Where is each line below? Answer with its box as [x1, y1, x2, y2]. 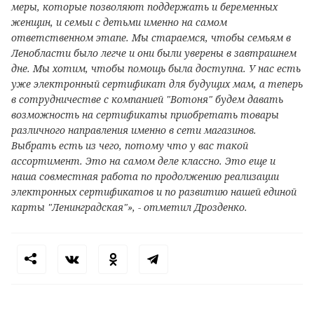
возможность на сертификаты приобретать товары [11, 107, 279, 121]
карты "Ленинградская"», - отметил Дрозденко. [11, 200, 247, 214]
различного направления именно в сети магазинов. [11, 123, 257, 137]
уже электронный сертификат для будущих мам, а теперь [11, 76, 303, 90]
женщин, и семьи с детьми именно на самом [11, 15, 227, 29]
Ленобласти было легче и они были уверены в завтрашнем [11, 46, 296, 60]
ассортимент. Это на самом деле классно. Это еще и [11, 153, 275, 168]
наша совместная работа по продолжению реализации [11, 169, 279, 183]
